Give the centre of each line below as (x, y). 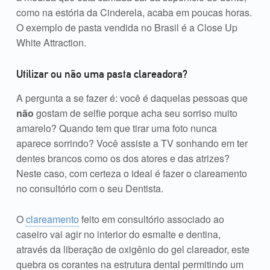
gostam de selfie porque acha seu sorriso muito (135, 113)
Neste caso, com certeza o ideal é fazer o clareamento (131, 173)
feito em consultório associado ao (151, 219)
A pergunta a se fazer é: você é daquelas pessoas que (132, 98)
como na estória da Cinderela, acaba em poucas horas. (134, 12)
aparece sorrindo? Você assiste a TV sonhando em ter (132, 143)
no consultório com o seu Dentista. (89, 188)
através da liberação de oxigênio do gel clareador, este (133, 249)
